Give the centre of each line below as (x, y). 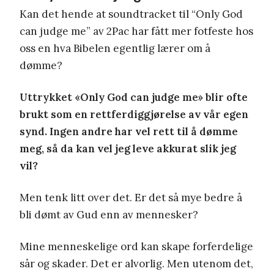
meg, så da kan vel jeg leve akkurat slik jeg (128, 148)
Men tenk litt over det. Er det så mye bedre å (131, 197)
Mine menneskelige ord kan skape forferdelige (136, 246)
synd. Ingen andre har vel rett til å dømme (129, 131)
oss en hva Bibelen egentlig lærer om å (115, 48)
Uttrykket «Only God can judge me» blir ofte (134, 97)
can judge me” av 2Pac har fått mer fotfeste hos (136, 31)
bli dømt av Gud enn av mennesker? (109, 214)
